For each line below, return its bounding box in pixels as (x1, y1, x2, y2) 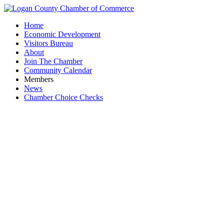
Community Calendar (24, 66, 92, 74)
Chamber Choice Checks (24, 93, 103, 101)
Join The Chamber (24, 57, 82, 65)
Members (24, 75, 53, 83)
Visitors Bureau (24, 39, 73, 47)
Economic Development (24, 30, 100, 38)
